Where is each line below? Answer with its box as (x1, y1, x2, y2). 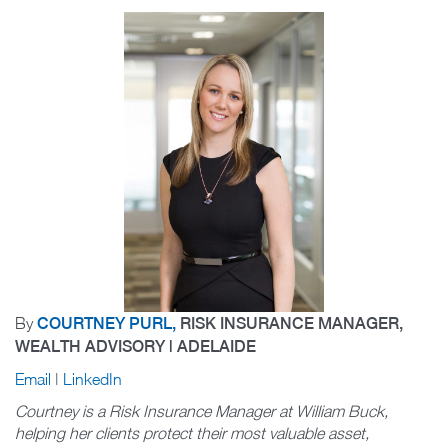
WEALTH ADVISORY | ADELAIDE (15, 336, 256, 356)
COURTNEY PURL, (37, 313, 180, 333)
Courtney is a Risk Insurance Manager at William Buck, (15, 401, 388, 420)
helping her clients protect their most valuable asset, (15, 423, 369, 442)
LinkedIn (63, 369, 122, 388)
